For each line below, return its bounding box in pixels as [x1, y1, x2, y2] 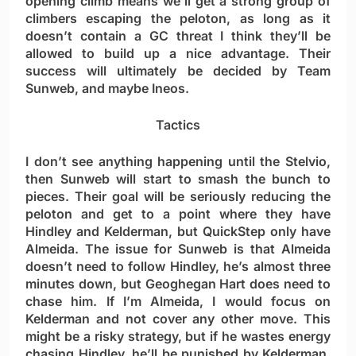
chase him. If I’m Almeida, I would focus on [25, 293, 331, 310]
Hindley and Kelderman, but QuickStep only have [25, 223, 331, 240]
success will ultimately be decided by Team [25, 63, 331, 79]
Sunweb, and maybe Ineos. [25, 80, 189, 97]
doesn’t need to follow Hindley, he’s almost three [25, 258, 331, 275]
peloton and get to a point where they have [25, 206, 331, 222]
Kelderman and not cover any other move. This [25, 311, 331, 327]
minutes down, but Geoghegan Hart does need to [25, 276, 331, 292]
